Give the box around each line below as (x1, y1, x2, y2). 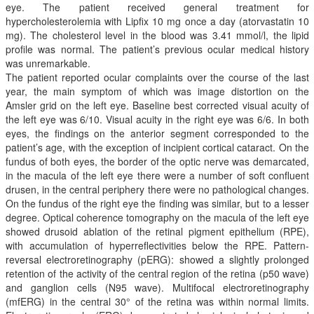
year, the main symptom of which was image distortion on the (6, 84, 309, 99)
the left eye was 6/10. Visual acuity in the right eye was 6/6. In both (6, 112, 309, 127)
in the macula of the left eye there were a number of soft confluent (6, 168, 309, 183)
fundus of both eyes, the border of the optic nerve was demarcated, (6, 154, 309, 169)
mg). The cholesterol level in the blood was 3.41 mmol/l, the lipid (6, 28, 309, 43)
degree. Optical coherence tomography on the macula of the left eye (6, 210, 309, 225)
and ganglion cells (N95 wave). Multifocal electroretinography (6, 280, 309, 295)
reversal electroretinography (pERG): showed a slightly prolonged (6, 252, 309, 267)
